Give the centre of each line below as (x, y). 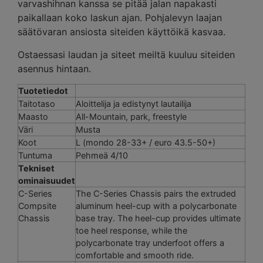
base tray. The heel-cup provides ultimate (158, 218)
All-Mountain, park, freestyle (131, 117)
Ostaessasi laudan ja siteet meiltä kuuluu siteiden (126, 54)
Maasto (33, 117)
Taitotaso (37, 104)
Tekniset (36, 168)
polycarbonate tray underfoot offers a (150, 243)
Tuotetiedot (43, 91)
